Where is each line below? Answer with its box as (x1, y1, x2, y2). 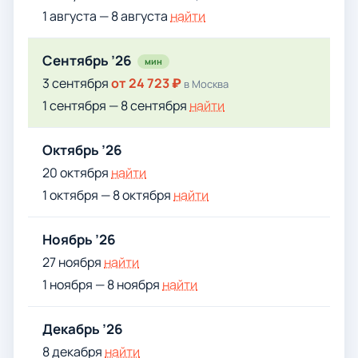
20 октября (42, 164, 111, 181)
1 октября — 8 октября (42, 186, 173, 204)
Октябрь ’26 (42, 141, 122, 159)
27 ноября (42, 253, 104, 271)
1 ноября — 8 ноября (42, 276, 162, 293)
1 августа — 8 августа (42, 7, 170, 25)
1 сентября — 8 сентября (42, 97, 189, 114)
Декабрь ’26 (42, 320, 123, 338)
